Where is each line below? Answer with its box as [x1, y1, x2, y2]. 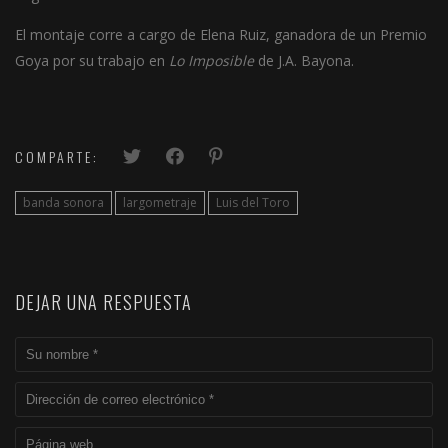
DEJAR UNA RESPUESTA [15, 288, 192, 315]
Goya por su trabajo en [15, 50, 169, 70]
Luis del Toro [216, 193, 290, 211]
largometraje [123, 193, 197, 211]
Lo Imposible [169, 50, 254, 70]
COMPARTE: [15, 145, 99, 167]
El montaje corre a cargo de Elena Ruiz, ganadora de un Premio [15, 24, 427, 44]
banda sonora [23, 193, 104, 211]
